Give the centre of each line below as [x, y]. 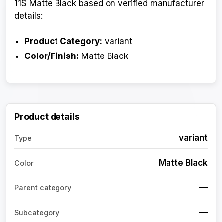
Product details [47, 117]
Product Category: [63, 41]
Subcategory [37, 213]
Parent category [43, 188]
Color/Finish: [52, 56]
